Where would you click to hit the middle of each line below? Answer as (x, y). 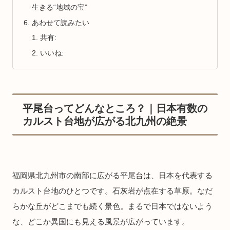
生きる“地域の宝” (60, 8)
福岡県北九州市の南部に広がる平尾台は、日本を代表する (112, 175)
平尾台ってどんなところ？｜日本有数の (115, 108)
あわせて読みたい (61, 23)
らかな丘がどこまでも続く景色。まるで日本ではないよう (112, 206)
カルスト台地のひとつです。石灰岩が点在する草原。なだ (112, 190)
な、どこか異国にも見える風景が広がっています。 (101, 221)
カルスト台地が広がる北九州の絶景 (105, 121)
